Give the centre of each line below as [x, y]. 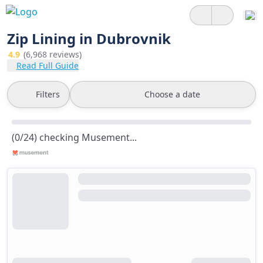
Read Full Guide [48, 65]
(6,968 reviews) [53, 54]
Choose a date [172, 94]
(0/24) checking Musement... [74, 137]
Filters [48, 94]
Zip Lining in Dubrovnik [89, 38]
